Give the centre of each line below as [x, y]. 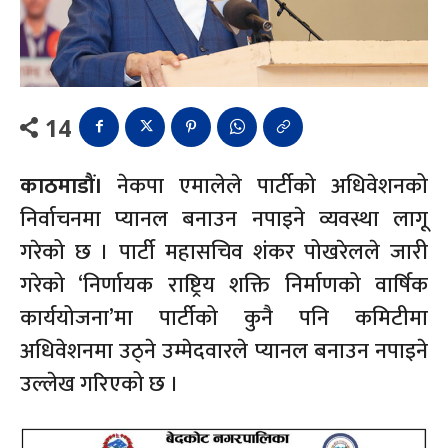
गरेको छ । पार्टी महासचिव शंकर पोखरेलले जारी [224, 252]
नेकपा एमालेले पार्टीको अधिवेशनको [272, 186]
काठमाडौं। [68, 186]
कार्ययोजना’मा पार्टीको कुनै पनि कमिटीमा [224, 318]
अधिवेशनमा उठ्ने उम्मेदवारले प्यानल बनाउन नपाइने [224, 351]
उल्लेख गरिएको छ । [99, 384]
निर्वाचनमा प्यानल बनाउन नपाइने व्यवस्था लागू [224, 219]
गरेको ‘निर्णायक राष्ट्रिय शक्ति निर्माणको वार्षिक [224, 285]
